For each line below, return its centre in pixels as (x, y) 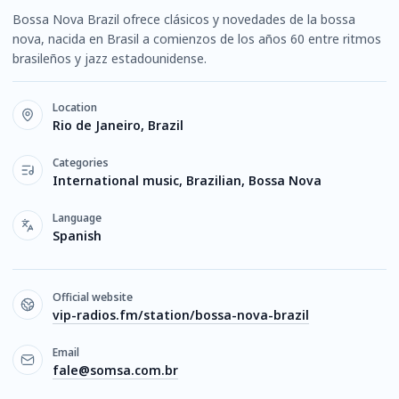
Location (75, 107)
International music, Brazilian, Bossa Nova (187, 180)
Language (77, 218)
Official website (93, 297)
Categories (81, 163)
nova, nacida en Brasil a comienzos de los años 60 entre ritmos (197, 39)
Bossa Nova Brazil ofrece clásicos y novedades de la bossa (184, 19)
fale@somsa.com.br (115, 370)
